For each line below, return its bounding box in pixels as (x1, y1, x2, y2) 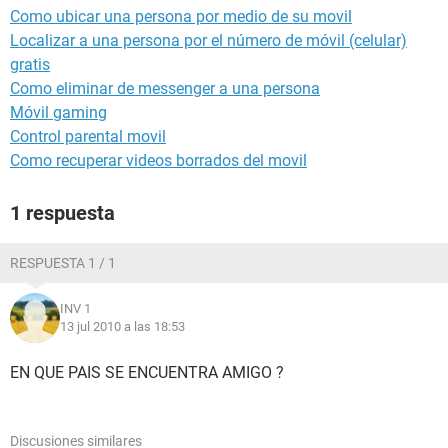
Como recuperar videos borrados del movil (10, 151, 307, 170)
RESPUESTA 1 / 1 (10, 255, 116, 271)
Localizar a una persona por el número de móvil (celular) (10, 31, 407, 50)
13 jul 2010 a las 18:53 (60, 319, 185, 334)
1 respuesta (10, 201, 115, 225)
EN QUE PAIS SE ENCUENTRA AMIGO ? (10, 363, 284, 382)
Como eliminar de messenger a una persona (10, 79, 320, 98)
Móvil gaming (10, 103, 107, 122)
